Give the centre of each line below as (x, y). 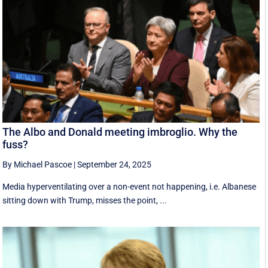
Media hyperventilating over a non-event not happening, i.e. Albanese (130, 187)
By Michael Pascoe (37, 165)
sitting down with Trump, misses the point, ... (85, 201)
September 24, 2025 (115, 165)
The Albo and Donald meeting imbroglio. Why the (120, 132)
